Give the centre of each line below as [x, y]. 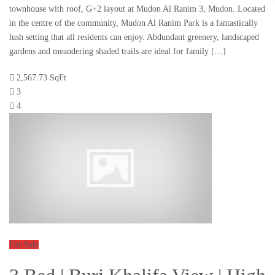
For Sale [24, 245]
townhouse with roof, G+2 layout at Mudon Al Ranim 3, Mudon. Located [137, 9]
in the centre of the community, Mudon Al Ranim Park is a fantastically [134, 23]
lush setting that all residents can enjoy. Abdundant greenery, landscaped [134, 37]
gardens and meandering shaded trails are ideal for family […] [118, 52]
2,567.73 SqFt [41, 78]
